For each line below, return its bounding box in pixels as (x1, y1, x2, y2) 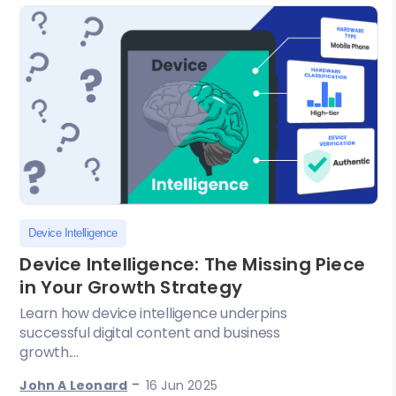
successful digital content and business (19, 322, 280, 343)
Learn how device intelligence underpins (19, 302, 287, 324)
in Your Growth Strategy (19, 274, 243, 300)
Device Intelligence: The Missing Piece (19, 251, 366, 277)
